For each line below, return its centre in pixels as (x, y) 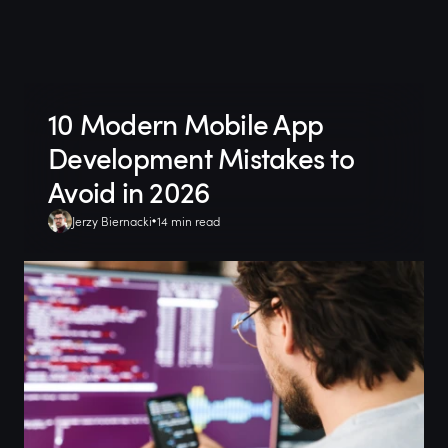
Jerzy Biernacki (112, 221)
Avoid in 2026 (129, 192)
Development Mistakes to (201, 158)
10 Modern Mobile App (185, 124)
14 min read (188, 221)
